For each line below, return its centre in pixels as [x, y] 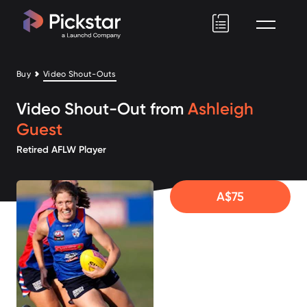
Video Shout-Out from [102, 109]
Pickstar [32, 50]
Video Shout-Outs [79, 74]
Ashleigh [221, 109]
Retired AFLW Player [61, 150]
